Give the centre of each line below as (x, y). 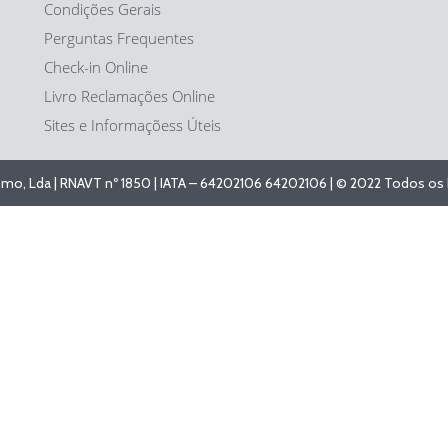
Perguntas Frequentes (119, 38)
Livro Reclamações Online (129, 96)
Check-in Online (96, 67)
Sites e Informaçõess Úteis (132, 125)
